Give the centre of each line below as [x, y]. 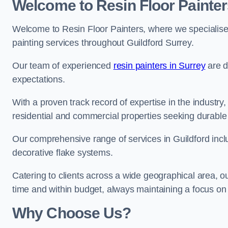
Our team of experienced [63, 66]
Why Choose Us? [72, 213]
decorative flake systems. [63, 153]
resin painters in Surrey [159, 66]
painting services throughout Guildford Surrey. [103, 43]
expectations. [39, 79]
